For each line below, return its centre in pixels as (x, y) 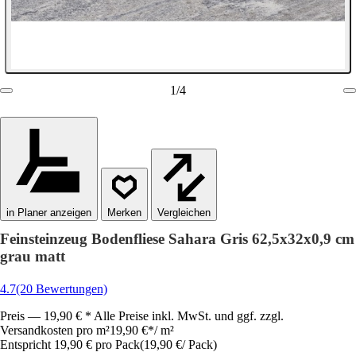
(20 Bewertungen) (62, 289)
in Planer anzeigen (49, 213)
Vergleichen (184, 213)
